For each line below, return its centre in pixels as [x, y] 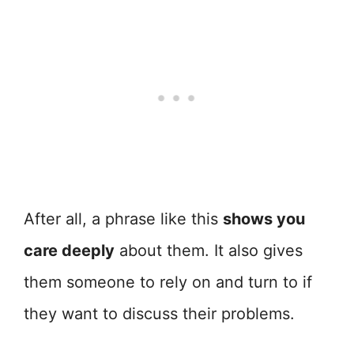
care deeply [69, 250]
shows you [264, 219]
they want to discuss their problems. [159, 314]
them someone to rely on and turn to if [168, 282]
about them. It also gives [209, 250]
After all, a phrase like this [123, 219]
